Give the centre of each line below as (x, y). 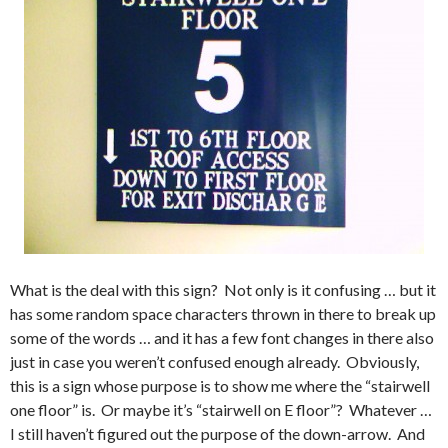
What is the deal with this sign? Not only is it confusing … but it (223, 290)
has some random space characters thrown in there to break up (223, 314)
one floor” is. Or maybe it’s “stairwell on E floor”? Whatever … (221, 410)
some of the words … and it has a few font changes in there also (222, 338)
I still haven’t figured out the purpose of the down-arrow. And (217, 434)
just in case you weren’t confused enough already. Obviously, (214, 362)
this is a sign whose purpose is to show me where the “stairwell (220, 386)
